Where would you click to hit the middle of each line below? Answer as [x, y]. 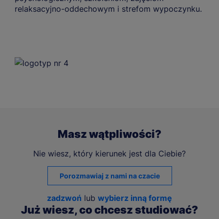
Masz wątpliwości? [109, 134]
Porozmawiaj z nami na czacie [109, 176]
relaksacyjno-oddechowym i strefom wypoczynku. [108, 9]
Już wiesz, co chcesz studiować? [109, 210]
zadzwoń [64, 198]
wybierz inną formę [135, 198]
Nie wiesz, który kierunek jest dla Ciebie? [109, 154]
